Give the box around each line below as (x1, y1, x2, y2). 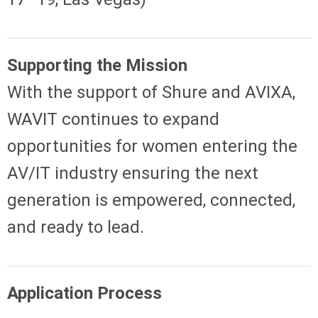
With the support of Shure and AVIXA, (7, 82, 295, 102)
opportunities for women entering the (7, 136, 297, 156)
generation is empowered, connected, (7, 190, 295, 210)
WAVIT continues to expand (7, 109, 219, 129)
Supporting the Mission (7, 55, 187, 75)
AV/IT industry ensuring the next (7, 163, 258, 183)
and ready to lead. (7, 216, 144, 237)
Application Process (7, 283, 162, 303)
